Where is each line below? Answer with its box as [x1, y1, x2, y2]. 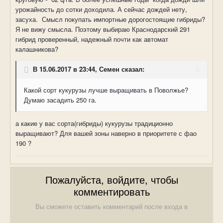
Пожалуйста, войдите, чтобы [45, 172, 178, 187]
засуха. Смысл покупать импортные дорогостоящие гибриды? [15, 14, 205, 24]
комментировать [73, 184, 150, 199]
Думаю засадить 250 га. [24, 95, 97, 105]
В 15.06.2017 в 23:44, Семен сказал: [33, 64, 144, 74]
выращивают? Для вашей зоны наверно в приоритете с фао [15, 128, 197, 138]
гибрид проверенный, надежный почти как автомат [15, 34, 168, 44]
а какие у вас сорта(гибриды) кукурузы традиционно [15, 118, 173, 128]
